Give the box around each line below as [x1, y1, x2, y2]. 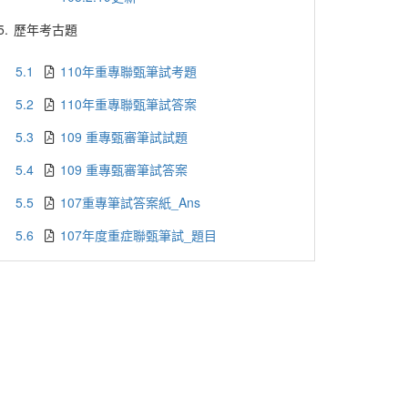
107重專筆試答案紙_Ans [60, 193, 201, 211]
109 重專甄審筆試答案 [60, 160, 189, 178]
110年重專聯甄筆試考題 [60, 62, 198, 80]
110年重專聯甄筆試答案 [60, 95, 198, 113]
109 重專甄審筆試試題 [60, 127, 189, 146]
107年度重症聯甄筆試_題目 [60, 226, 218, 244]
